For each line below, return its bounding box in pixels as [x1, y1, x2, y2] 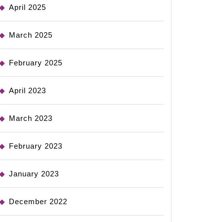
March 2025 [9, 31, 53, 39]
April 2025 [9, 3, 46, 11]
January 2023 [9, 169, 59, 178]
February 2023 [9, 142, 62, 150]
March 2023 [9, 114, 53, 122]
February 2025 [9, 58, 62, 67]
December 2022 [9, 197, 67, 206]
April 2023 [9, 86, 46, 95]
